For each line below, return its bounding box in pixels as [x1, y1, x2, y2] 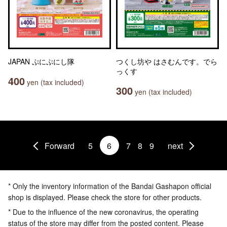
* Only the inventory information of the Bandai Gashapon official [8, 181, 211, 191]
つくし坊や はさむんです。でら [116, 56, 217, 66]
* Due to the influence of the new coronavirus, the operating [8, 207, 199, 217]
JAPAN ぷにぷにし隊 [8, 56, 74, 66]
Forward [44, 139, 74, 152]
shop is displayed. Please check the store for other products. [8, 192, 202, 202]
